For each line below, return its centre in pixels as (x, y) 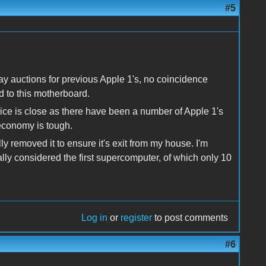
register (137, 217)
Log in (95, 217)
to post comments (190, 217)
